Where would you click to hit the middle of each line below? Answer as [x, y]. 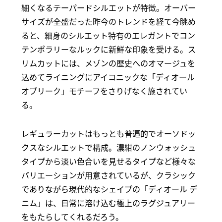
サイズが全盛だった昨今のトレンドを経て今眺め [108, 21]
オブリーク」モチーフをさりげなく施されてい [104, 90]
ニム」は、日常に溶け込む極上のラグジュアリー [108, 202]
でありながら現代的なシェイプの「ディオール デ [109, 189]
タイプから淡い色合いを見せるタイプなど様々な [108, 161]
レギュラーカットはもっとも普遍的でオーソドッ [108, 133]
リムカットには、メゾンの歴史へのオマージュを [108, 63]
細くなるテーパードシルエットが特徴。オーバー [108, 7]
